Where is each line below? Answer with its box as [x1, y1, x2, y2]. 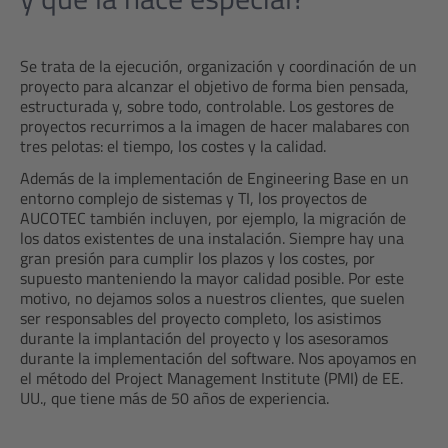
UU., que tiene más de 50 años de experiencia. [20, 386, 329, 410]
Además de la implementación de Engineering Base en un [20, 166, 409, 190]
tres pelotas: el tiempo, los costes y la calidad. [20, 134, 326, 158]
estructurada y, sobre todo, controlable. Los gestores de [20, 94, 394, 118]
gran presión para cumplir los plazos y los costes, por [20, 246, 375, 270]
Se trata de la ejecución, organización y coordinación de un [20, 54, 417, 78]
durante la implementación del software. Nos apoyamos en [20, 346, 417, 370]
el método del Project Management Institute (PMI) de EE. [20, 366, 403, 390]
